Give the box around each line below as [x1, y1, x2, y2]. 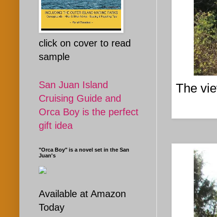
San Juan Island [39, 79, 108, 91]
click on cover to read [39, 38, 131, 49]
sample [39, 51, 70, 62]
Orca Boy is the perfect [39, 107, 139, 118]
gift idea [39, 120, 73, 131]
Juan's [39, 153, 56, 159]
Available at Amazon [39, 188, 126, 200]
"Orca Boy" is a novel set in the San [39, 147, 129, 153]
